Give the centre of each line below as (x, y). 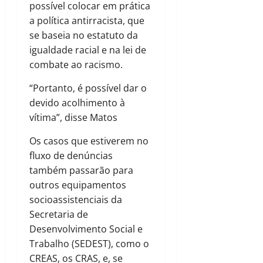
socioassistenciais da (76, 200)
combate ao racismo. (77, 65)
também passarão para (81, 171)
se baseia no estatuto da (84, 36)
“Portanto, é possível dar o (88, 88)
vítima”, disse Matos (73, 118)
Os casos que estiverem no (89, 141)
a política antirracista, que (87, 21)
